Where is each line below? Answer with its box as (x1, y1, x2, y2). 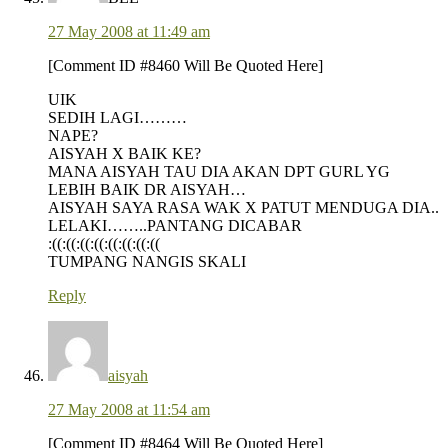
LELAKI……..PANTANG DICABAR (48, 217, 302, 235)
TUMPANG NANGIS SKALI (48, 253, 246, 271)
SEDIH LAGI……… (48, 109, 187, 127)
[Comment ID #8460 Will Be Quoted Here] (48, 57, 323, 75)
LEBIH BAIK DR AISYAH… (48, 181, 246, 199)
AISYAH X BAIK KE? (48, 145, 201, 163)
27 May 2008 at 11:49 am (48, 23, 210, 41)
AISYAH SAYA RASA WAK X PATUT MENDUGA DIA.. (48, 199, 439, 217)
